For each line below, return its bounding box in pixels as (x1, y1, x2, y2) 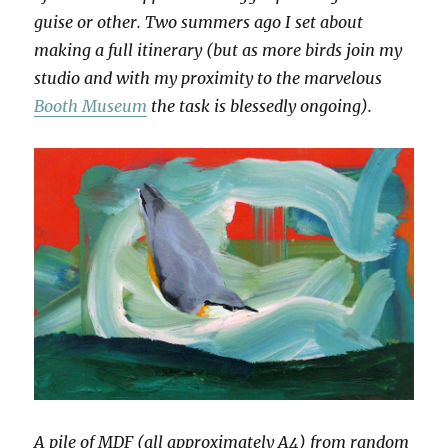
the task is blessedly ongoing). (147, 96, 373, 117)
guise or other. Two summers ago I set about (34, 12, 364, 33)
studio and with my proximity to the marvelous (34, 68, 383, 89)
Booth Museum (34, 96, 148, 117)
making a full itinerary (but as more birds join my (34, 40, 403, 61)
